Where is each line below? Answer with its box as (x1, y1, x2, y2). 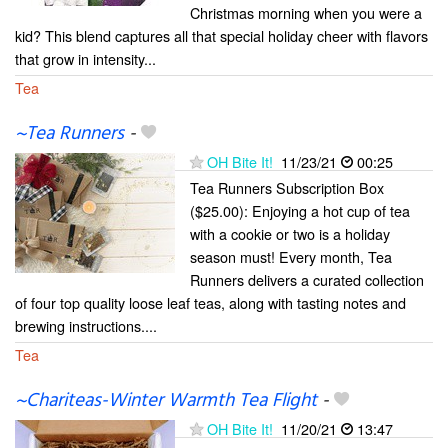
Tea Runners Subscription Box (190, 177, 384, 199)
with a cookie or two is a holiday (190, 223, 390, 245)
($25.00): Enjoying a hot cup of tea (190, 200, 410, 222)
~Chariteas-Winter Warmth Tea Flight (15, 386, 317, 417)
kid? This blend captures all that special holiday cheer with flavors (15, 25, 428, 46)
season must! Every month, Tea (190, 246, 392, 268)
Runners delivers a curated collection (190, 269, 424, 291)
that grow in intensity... (15, 48, 156, 69)
